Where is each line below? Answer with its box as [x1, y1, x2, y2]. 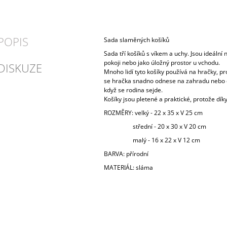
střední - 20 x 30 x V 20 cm [103, 122, 206, 131]
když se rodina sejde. [103, 85, 163, 94]
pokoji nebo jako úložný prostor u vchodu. [103, 58, 220, 67]
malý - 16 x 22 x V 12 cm [103, 135, 200, 144]
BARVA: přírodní [103, 149, 148, 158]
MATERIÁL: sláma [103, 163, 153, 172]
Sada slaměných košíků [103, 35, 169, 44]
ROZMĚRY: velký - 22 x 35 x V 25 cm [103, 108, 203, 117]
